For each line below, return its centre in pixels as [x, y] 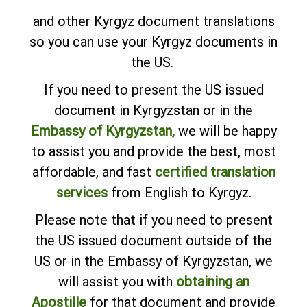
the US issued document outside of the [153, 240]
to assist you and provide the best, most [153, 151]
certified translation [215, 172]
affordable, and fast [93, 172]
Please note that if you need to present [153, 220]
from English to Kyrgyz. [179, 192]
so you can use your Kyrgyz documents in [153, 41]
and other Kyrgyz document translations [153, 21]
